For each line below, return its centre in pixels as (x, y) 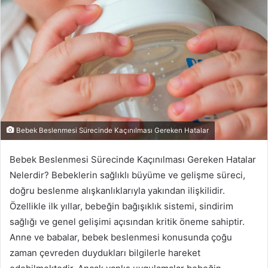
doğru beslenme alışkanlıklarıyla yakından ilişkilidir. (117, 191)
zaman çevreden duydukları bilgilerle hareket (105, 253)
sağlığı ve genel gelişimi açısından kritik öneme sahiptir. (127, 222)
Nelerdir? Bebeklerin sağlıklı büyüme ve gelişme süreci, (127, 175)
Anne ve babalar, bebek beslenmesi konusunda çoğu (121, 237)
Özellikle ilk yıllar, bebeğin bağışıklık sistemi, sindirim (121, 206)
